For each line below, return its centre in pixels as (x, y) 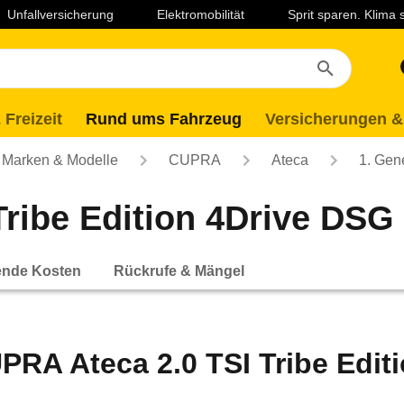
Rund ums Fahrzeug (164, 119)
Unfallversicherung (60, 14)
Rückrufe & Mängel (179, 271)
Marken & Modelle (60, 160)
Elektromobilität (201, 14)
